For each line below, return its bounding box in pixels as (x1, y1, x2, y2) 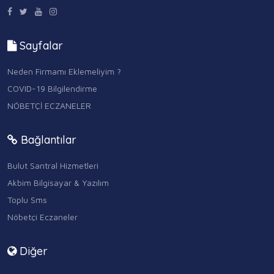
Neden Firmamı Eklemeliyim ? (7, 66, 121, 77)
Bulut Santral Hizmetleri (7, 160, 98, 171)
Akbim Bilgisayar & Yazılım (7, 177, 109, 188)
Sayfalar (17, 39, 63, 53)
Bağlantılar (18, 133, 76, 147)
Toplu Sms (7, 194, 47, 206)
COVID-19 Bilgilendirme (7, 83, 97, 94)
